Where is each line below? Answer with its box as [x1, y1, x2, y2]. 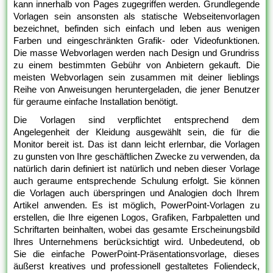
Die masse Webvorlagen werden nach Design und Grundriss [13, 48, 260, 58]
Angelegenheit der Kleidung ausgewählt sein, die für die [13, 127, 260, 138]
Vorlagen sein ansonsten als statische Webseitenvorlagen [13, 11, 260, 22]
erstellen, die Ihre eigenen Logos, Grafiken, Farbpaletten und [13, 212, 260, 223]
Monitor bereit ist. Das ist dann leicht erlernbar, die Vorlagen [13, 139, 260, 150]
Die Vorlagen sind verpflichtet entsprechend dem [13, 115, 260, 126]
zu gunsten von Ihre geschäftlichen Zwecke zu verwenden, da [13, 151, 260, 162]
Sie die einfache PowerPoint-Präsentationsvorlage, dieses [13, 249, 260, 260]
